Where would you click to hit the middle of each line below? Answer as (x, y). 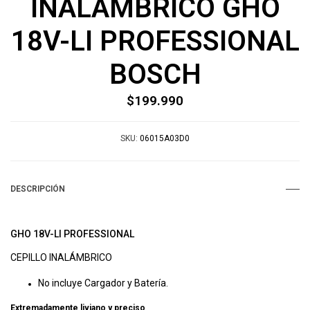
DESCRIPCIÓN (38, 189)
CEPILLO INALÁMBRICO (61, 257)
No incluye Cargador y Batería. (103, 283)
